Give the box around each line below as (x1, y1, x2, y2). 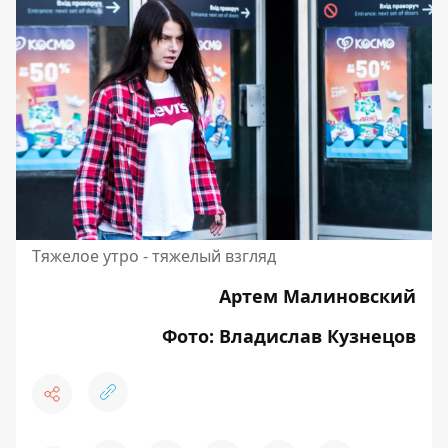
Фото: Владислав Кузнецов (162, 324, 416, 349)
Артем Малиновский (219, 284, 416, 309)
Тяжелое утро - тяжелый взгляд (32, 245, 276, 268)
